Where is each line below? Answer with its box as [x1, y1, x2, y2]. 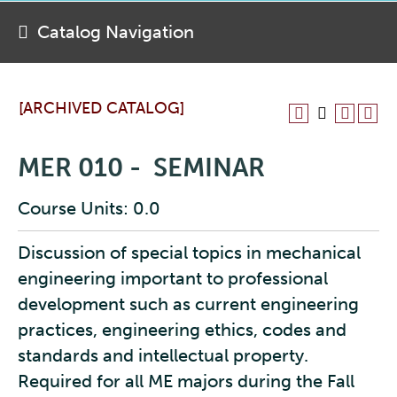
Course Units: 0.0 [18, 198, 160, 219]
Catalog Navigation [37, 21, 194, 43]
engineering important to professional [18, 268, 328, 289]
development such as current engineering [18, 293, 359, 315]
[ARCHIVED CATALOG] [19, 98, 184, 118]
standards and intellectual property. [18, 345, 308, 366]
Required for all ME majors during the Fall [18, 370, 354, 392]
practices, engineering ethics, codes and [18, 319, 346, 340]
